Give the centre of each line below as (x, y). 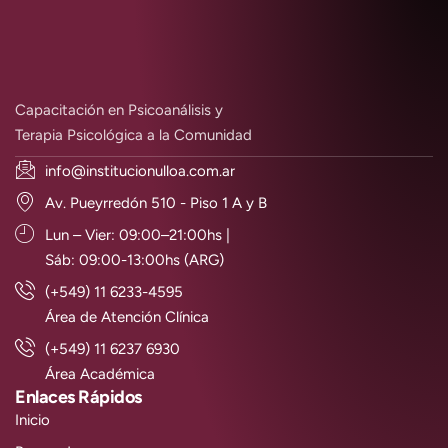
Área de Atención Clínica (127, 316)
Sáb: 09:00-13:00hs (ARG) (134, 259)
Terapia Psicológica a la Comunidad (133, 135)
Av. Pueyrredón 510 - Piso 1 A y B (156, 202)
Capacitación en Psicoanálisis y (121, 110)
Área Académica (100, 373)
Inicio (32, 419)
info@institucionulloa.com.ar (140, 170)
